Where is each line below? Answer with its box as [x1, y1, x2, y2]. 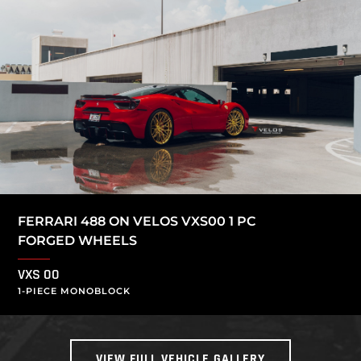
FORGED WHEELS [18, 233, 138, 249]
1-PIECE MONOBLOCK [18, 285, 131, 297]
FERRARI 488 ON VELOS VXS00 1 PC [18, 214, 256, 230]
